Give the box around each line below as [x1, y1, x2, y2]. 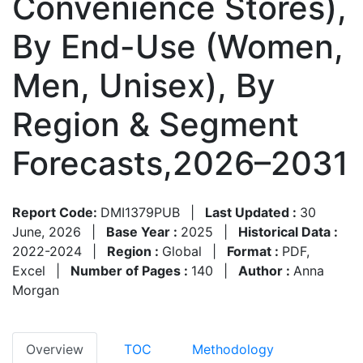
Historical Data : [238, 223, 338, 240]
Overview [26, 340, 83, 357]
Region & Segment [12, 104, 299, 144]
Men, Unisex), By [12, 65, 275, 105]
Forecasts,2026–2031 [12, 143, 348, 183]
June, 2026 [12, 223, 81, 240]
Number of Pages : [70, 262, 191, 279]
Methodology [192, 340, 274, 357]
